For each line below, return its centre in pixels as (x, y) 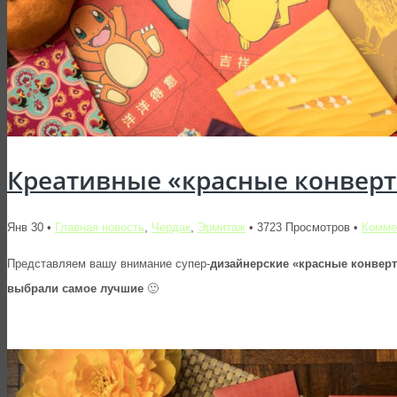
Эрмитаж (222, 228)
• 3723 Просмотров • (304, 228)
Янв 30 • (31, 228)
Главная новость (100, 228)
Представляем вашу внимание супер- (109, 264)
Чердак (171, 228)
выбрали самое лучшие (75, 289)
